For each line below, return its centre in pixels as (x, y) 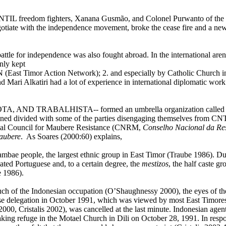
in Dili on (124, 218)
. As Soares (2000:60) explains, (71, 136)
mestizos (155, 164)
